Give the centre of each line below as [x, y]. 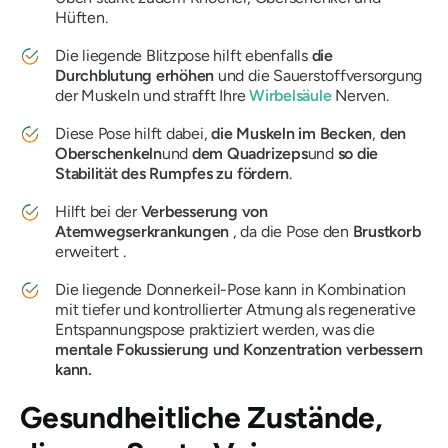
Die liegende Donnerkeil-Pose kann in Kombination [230, 290]
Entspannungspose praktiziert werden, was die [215, 330]
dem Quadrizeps [249, 154]
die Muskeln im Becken [292, 134]
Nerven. [360, 96]
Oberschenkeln [108, 154]
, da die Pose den [291, 232]
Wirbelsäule [290, 96]
